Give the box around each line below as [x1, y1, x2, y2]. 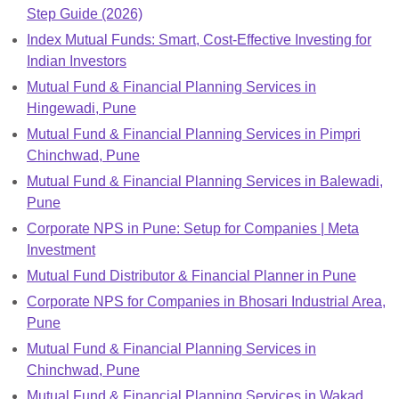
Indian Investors [27, 53, 126, 69]
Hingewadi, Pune [27, 100, 136, 116]
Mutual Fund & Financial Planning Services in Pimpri [27, 126, 361, 142]
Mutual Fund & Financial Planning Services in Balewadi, [27, 173, 383, 189]
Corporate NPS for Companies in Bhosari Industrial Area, [27, 293, 386, 309]
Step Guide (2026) [27, 5, 142, 21]
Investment [27, 241, 95, 257]
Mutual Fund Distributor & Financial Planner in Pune [27, 267, 356, 283]
